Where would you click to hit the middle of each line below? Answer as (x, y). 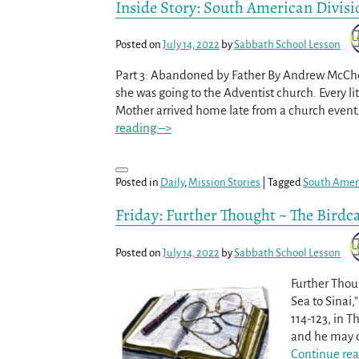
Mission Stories (224, 183)
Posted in (137, 183)
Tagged (284, 183)
